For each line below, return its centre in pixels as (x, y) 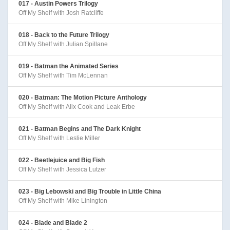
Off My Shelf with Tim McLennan (63, 75)
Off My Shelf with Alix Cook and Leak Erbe (77, 107)
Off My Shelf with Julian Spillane (63, 44)
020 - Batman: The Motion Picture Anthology (83, 97)
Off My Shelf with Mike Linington (63, 200)
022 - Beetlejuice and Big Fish (62, 160)
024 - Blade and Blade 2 (53, 223)
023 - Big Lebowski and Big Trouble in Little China (90, 191)
